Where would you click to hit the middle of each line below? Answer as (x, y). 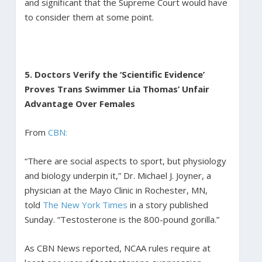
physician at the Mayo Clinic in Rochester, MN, (116, 190)
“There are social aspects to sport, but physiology (125, 161)
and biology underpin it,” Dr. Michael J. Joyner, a (118, 175)
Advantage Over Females (81, 103)
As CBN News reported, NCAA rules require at (117, 248)
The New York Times (85, 204)
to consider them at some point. (89, 17)
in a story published (168, 204)
